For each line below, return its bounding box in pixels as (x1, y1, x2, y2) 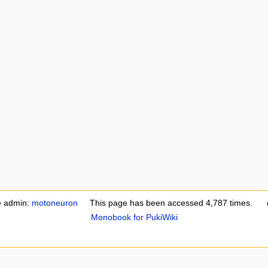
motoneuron (31, 198, 78, 208)
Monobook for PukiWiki (90, 212, 178, 223)
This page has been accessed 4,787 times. (90, 198, 252, 208)
